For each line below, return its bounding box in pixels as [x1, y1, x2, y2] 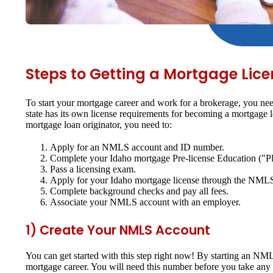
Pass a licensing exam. [50, 164, 136, 175]
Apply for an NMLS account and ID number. [50, 142, 224, 153]
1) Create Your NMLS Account [26, 221, 210, 239]
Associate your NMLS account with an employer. [50, 197, 241, 208]
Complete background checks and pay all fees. [50, 186, 229, 197]
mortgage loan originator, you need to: [26, 119, 172, 130]
